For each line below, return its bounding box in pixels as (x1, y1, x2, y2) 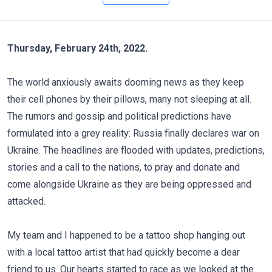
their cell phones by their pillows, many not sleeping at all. (7, 93, 251, 105)
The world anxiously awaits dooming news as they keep (7, 76, 244, 88)
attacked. (7, 195, 46, 207)
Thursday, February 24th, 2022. (7, 42, 148, 54)
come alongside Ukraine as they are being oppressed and (7, 178, 251, 190)
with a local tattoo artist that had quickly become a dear (7, 246, 240, 258)
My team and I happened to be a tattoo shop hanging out (7, 229, 245, 241)
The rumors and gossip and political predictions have (7, 110, 231, 122)
